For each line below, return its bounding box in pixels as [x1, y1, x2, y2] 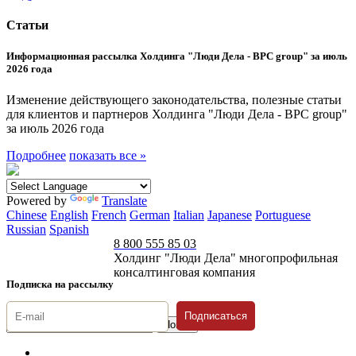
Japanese [207, 208, 252, 222]
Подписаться [184, 309, 247, 322]
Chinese [6, 208, 47, 222]
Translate [102, 194, 147, 208]
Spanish [49, 222, 89, 237]
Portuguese [255, 208, 311, 222]
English [50, 208, 88, 222]
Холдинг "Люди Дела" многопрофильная [114, 251, 338, 265]
